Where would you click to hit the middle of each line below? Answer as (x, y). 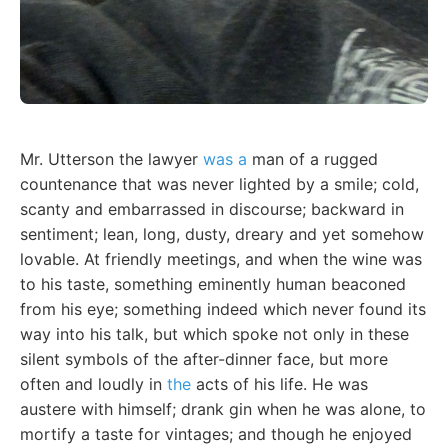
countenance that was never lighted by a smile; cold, (219, 184)
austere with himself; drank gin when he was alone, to (223, 409)
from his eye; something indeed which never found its (223, 309)
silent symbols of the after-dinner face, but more (204, 359)
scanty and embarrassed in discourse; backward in (212, 209)
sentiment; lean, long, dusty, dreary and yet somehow (222, 234)
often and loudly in (93, 384)
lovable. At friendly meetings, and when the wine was (221, 259)
